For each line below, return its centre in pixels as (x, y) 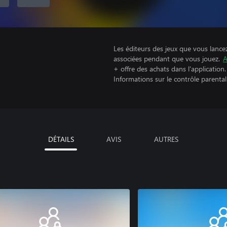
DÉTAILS (61, 139)
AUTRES (166, 139)
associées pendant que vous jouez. (167, 59)
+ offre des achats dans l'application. (170, 69)
